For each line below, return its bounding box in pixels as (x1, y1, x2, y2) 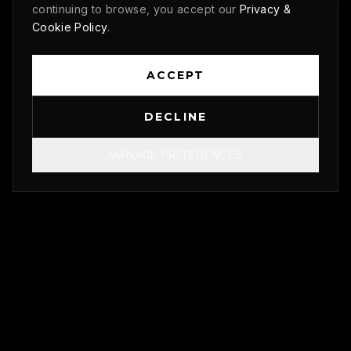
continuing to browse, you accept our (32, 2, 237, 16)
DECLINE (144, 110, 207, 124)
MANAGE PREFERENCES (108, 148, 243, 161)
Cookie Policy (32, 20, 107, 34)
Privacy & (239, 2, 291, 16)
